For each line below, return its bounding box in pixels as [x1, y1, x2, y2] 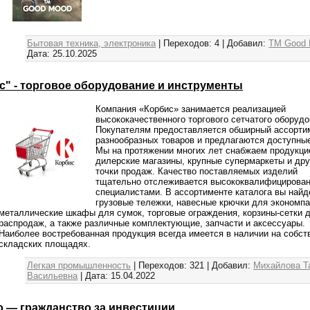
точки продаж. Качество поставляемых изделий [95, 165, 298, 176]
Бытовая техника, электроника [27, 37, 156, 48]
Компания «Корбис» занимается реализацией [95, 103, 286, 114]
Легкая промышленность [27, 259, 131, 271]
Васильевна [27, 270, 78, 281]
